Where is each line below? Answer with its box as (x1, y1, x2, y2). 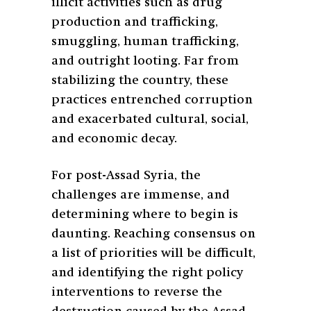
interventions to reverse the (51, 285, 222, 299)
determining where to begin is (51, 208, 238, 221)
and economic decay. (51, 132, 177, 145)
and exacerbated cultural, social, (51, 112, 249, 126)
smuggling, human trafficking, (51, 35, 239, 48)
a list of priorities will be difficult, (51, 246, 255, 260)
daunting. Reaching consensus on (51, 227, 255, 240)
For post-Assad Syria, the (51, 169, 201, 182)
